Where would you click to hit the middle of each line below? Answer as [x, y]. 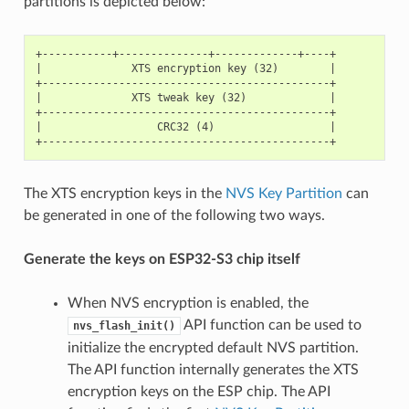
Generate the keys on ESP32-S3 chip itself [162, 259]
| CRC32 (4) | [185, 126]
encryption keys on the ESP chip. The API [199, 391]
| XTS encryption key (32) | [185, 68]
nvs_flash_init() [124, 325]
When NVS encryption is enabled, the [188, 303]
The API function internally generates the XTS [213, 369]
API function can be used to [271, 325]
